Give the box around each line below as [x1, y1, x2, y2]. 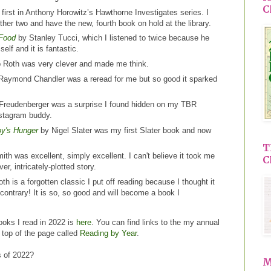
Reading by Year [80, 229, 137, 238]
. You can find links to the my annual [91, 218, 220, 227]
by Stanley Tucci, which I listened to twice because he [16, 33, 209, 43]
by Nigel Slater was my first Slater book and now [38, 125, 211, 135]
